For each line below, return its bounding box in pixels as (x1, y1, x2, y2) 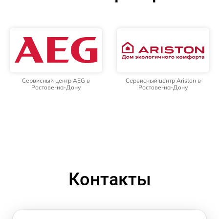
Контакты (68, 169, 151, 190)
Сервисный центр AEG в (22, 76, 90, 84)
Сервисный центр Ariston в (125, 76, 201, 84)
